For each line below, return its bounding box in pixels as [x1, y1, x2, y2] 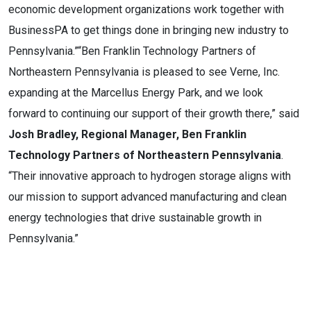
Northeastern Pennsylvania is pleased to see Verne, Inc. [8, 65, 280, 78]
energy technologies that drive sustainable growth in [8, 211, 262, 224]
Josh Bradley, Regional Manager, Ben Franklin [8, 128, 246, 141]
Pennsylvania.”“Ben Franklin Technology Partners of [8, 44, 256, 58]
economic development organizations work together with [8, 3, 284, 16]
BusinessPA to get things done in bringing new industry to [8, 24, 289, 37]
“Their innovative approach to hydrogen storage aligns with [8, 169, 291, 183]
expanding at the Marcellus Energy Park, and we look [8, 86, 263, 99]
